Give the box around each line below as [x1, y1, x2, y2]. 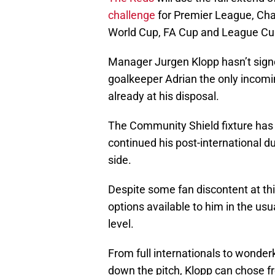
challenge [108, 8, 155, 21]
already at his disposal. [108, 89, 219, 103]
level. [108, 217, 134, 230]
